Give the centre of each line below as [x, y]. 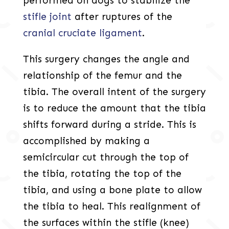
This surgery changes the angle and [106, 59]
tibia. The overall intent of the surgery [114, 92]
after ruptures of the [122, 17]
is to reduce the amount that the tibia [114, 108]
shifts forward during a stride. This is [109, 125]
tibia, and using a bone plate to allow [112, 190]
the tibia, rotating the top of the [102, 174]
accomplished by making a [86, 141]
